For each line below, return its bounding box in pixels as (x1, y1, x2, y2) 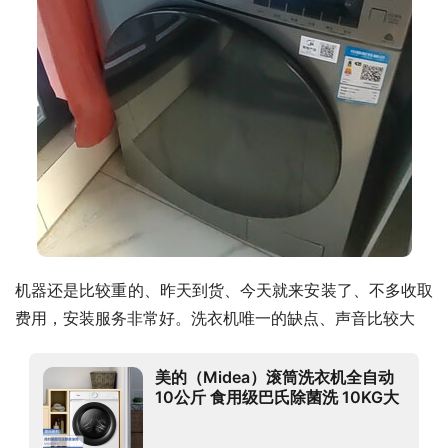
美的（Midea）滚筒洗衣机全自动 (155, 366, 394, 387)
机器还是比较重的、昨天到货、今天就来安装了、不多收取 (15, 280, 433, 300)
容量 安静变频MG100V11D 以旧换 (155, 406, 404, 427)
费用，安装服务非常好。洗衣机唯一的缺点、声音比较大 (15, 308, 415, 328)
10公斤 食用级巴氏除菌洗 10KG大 (155, 386, 399, 407)
